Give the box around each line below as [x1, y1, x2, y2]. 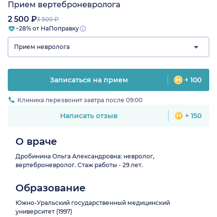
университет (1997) [15, 207, 72, 215]
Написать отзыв [60, 111, 118, 120]
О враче [15, 135, 57, 147]
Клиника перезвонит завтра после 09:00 [17, 96, 142, 104]
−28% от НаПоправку [15, 25, 79, 32]
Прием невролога [14, 43, 70, 51]
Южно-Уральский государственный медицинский [15, 199, 170, 206]
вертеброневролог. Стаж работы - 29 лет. [15, 161, 143, 169]
